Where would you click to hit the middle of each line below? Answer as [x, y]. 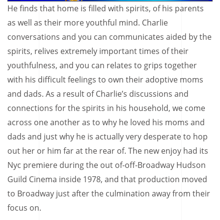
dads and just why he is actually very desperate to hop [108, 136]
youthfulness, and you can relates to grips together [102, 65]
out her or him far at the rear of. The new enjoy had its [108, 151]
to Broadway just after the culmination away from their [109, 193]
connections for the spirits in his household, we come [106, 108]
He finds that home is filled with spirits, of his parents [106, 8]
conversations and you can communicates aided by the [110, 37]
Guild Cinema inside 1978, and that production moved [107, 179]
